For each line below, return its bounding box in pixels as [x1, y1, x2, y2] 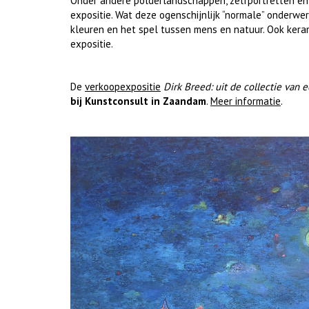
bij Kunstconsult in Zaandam [70, 94, 206, 108]
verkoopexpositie [85, 80, 161, 94]
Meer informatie [210, 94, 281, 108]
